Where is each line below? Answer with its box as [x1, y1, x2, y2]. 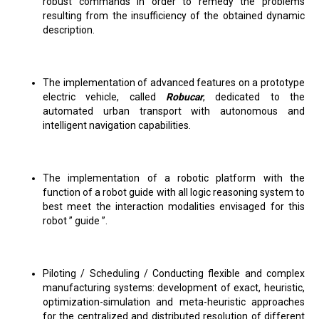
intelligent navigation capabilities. [43, 120, 191, 131]
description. [43, 24, 95, 36]
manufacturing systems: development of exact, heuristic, [43, 282, 305, 293]
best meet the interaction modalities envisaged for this [43, 201, 305, 212]
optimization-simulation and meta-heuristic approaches [43, 296, 305, 308]
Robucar [166, 91, 203, 103]
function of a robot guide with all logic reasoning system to [43, 187, 305, 198]
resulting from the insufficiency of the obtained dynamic [43, 10, 305, 21]
